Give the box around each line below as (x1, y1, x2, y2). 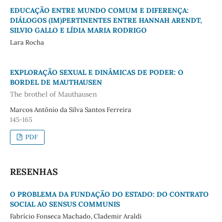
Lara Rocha (9, 38, 44, 47)
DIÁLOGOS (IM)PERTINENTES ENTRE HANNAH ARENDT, (9, 16, 202, 25)
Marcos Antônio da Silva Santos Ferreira (9, 105, 131, 114)
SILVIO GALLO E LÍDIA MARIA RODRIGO (9, 26, 147, 35)
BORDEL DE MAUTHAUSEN (9, 78, 102, 87)
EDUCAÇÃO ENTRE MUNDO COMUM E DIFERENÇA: (9, 6, 189, 15)
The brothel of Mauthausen (9, 89, 97, 99)
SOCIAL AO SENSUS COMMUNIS (9, 199, 120, 209)
